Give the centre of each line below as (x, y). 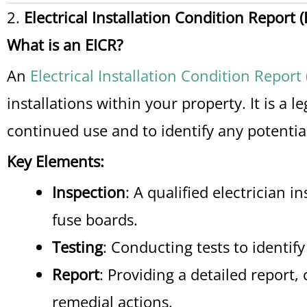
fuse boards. (95, 219)
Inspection (89, 192)
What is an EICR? (65, 45)
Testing (77, 247)
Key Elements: (56, 161)
